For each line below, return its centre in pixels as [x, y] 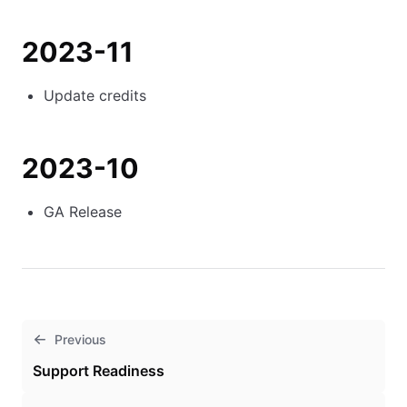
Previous [80, 339]
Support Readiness [99, 371]
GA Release [83, 212]
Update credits [95, 95]
